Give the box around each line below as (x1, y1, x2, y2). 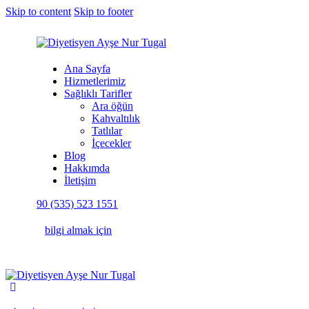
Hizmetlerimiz (64, 75, 126, 87)
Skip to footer (74, 6, 133, 17)
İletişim (64, 175, 96, 186)
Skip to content (6, 6, 71, 17)
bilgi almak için (45, 224, 112, 236)
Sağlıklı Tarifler (64, 88, 132, 99)
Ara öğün (92, 100, 133, 112)
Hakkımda (64, 162, 110, 174)
